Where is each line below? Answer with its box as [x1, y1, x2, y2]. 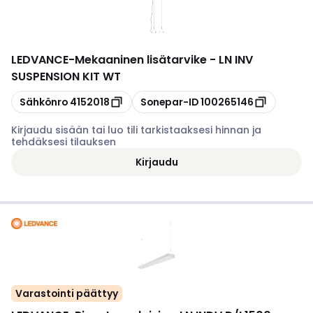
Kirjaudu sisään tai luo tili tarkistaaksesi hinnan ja [11, 123, 261, 137]
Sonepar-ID [140, 94, 198, 109]
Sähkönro [20, 94, 68, 109]
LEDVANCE [11, 52, 68, 68]
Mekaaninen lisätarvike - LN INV [75, 52, 253, 68]
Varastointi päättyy [15, 286, 118, 300]
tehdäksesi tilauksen [11, 135, 116, 149]
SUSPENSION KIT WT [11, 68, 121, 85]
